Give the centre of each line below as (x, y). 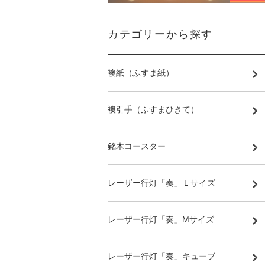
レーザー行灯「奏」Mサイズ (161, 219)
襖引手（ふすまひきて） (157, 109)
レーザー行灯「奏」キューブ (161, 256)
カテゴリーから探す (161, 34)
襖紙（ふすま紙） (141, 73)
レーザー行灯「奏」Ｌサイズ (161, 183)
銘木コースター (137, 146)
